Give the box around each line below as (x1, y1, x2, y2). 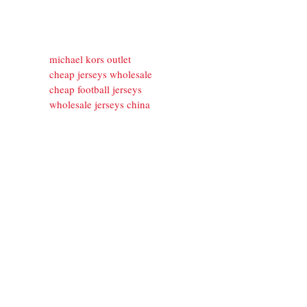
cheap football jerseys (49, 82, 142, 96)
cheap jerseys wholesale (49, 66, 152, 81)
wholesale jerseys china (49, 97, 150, 111)
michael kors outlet (49, 51, 131, 66)
